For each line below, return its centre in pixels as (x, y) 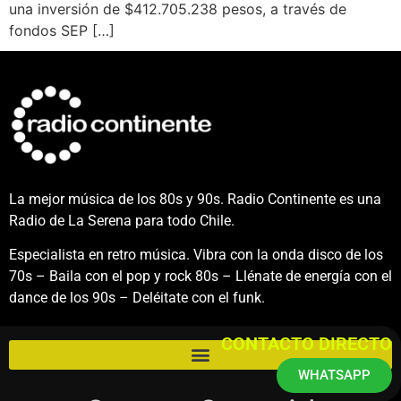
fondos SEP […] (62, 30)
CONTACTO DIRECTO (307, 344)
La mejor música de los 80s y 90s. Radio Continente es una (195, 200)
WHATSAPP (334, 375)
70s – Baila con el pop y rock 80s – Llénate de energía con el (200, 277)
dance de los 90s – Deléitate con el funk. (137, 298)
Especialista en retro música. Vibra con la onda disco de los (196, 255)
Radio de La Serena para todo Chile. (122, 221)
